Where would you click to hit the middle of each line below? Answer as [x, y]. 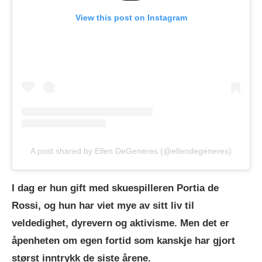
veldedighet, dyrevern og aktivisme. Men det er [120, 223]
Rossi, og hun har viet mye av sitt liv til [103, 205]
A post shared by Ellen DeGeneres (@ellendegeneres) [131, 151]
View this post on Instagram [131, 17]
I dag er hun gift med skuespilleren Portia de [115, 188]
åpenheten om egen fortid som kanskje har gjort [123, 240]
